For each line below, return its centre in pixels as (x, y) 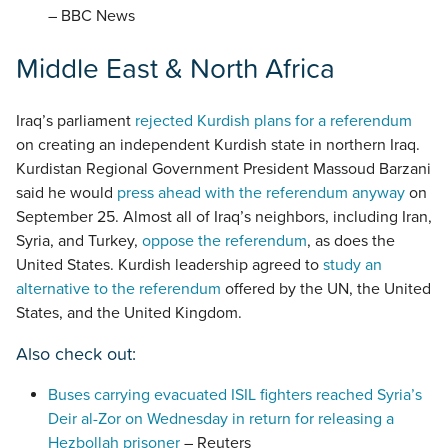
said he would (66, 193)
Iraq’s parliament (75, 121)
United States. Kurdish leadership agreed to (169, 265)
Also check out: (76, 354)
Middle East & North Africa (175, 68)
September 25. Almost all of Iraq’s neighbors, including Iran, (224, 217)
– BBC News (91, 15)
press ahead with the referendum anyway (261, 193)
